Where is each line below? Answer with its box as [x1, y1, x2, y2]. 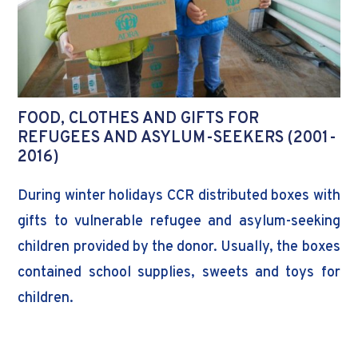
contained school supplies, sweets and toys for [18, 263, 340, 282]
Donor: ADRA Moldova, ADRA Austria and [45, 328, 312, 348]
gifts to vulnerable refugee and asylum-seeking [18, 212, 340, 231]
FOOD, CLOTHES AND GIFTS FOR [18, 108, 260, 129]
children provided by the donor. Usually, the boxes [18, 237, 340, 257]
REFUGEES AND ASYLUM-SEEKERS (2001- [18, 127, 337, 149]
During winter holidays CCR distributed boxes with [18, 186, 340, 205]
